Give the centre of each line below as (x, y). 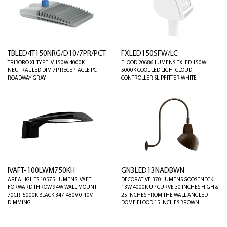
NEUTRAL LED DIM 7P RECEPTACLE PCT (53, 71)
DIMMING (19, 203)
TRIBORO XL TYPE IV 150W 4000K (46, 63)
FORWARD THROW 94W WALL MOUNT (52, 187)
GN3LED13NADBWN (153, 171)
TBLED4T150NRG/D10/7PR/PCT (57, 54)
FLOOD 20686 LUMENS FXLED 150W (164, 63)
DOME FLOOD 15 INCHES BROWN (160, 203)
